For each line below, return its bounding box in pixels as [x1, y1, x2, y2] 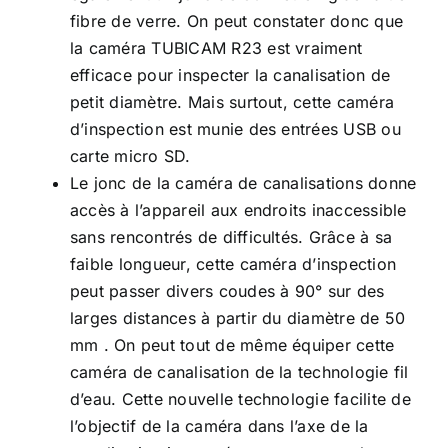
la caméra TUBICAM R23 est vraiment [70, 38, 363, 58]
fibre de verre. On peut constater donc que [70, 11, 404, 31]
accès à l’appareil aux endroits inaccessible [70, 200, 407, 220]
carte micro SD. [70, 146, 191, 166]
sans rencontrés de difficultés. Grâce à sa [70, 227, 393, 247]
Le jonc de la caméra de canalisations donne [70, 173, 417, 193]
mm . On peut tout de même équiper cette [70, 335, 395, 355]
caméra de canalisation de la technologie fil [70, 362, 409, 382]
